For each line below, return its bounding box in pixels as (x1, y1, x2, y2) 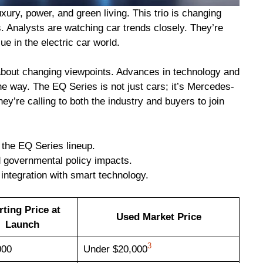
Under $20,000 (83, 244, 147, 255)
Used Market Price (116, 211, 201, 223)
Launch (5, 219, 39, 231)
